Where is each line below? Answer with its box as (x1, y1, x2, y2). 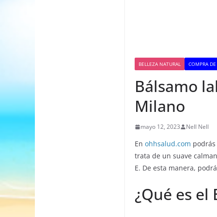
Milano (135, 95, 185, 117)
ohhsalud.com (145, 139, 191, 149)
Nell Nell (186, 123, 209, 131)
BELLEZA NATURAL (139, 61, 181, 68)
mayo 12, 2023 (140, 123, 180, 131)
